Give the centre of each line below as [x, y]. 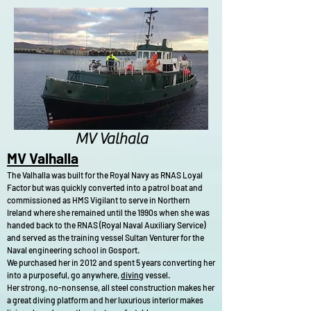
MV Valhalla [43, 158]
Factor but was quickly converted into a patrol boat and [105, 187]
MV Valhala [111, 139]
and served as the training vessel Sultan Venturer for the [106, 237]
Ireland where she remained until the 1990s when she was [108, 212]
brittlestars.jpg [165, 11]
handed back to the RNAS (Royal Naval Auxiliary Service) [106, 225]
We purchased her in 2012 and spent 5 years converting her [111, 262]
